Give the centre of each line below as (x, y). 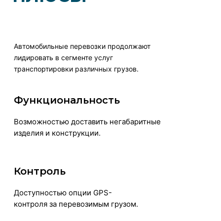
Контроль (40, 171)
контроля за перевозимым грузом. (76, 204)
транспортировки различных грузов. (76, 69)
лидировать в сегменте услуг (63, 57)
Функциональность (67, 100)
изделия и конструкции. (57, 133)
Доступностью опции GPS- (63, 192)
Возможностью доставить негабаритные (87, 121)
